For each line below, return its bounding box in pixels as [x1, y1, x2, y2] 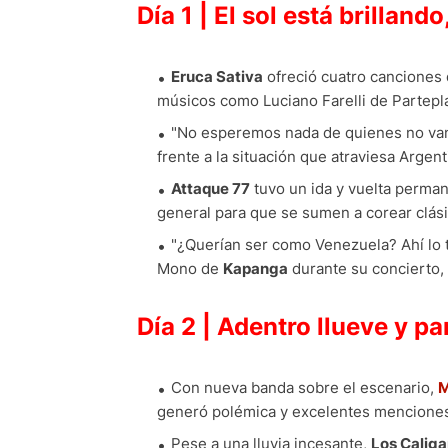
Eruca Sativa [171, 67, 263, 87]
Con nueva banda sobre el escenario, [171, 378, 438, 398]
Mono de [157, 259, 223, 279]
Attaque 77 [171, 179, 250, 199]
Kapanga [223, 259, 288, 279]
